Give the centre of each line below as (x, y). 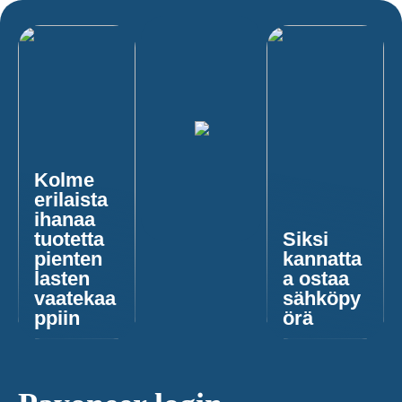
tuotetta (69, 239)
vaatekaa (75, 298)
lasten (62, 279)
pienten (68, 259)
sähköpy (322, 298)
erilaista (71, 200)
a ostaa (316, 279)
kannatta (323, 259)
